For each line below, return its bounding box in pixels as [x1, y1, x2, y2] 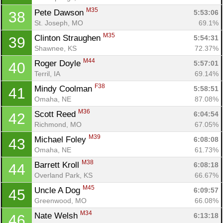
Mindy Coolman [34, 84, 95, 94]
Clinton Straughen [34, 33, 103, 43]
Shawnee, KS [34, 44, 77, 52]
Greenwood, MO [34, 196, 87, 205]
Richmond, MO [34, 120, 82, 128]
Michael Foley [34, 134, 89, 144]
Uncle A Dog [34, 185, 83, 195]
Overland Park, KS [34, 171, 93, 179]
